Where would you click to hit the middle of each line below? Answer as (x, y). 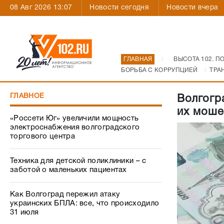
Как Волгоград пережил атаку (65, 194)
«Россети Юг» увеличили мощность (74, 118)
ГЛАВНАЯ (138, 59)
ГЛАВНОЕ (27, 96)
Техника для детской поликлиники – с (78, 161)
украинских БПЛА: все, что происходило (85, 203)
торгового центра (42, 136)
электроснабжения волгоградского (75, 127)
